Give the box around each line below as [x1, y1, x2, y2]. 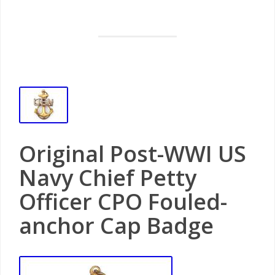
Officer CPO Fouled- [19, 187, 227, 217]
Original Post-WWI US [19, 139, 246, 169]
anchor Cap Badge [19, 211, 214, 241]
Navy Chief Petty [19, 163, 196, 193]
